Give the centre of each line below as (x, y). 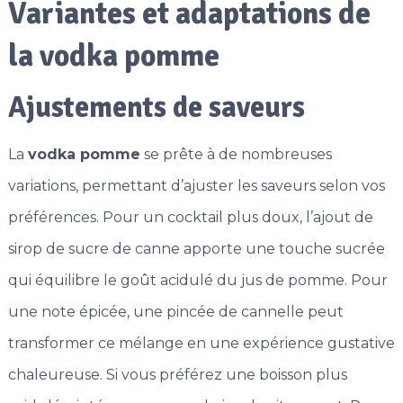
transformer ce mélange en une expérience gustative (201, 344)
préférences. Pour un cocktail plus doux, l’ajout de (190, 218)
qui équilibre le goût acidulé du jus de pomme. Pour (197, 281)
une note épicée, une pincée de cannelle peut (175, 312)
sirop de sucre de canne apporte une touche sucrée (196, 249)
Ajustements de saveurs (156, 108)
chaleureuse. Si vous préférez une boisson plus (177, 375)
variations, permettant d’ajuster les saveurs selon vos (196, 186)
